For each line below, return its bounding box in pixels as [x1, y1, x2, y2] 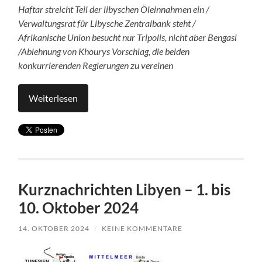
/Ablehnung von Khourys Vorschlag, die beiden [18, 46, 190, 57]
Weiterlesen [29, 92, 78, 104]
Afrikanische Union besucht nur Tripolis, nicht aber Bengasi [18, 32, 237, 43]
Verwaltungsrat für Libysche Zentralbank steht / [18, 18, 196, 29]
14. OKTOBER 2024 [18, 224, 90, 233]
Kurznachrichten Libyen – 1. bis [18, 180, 231, 199]
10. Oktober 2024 [18, 198, 139, 218]
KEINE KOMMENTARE [102, 224, 183, 233]
